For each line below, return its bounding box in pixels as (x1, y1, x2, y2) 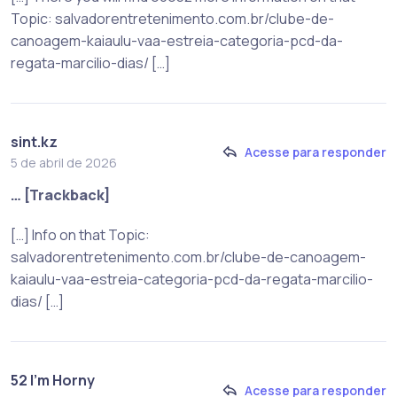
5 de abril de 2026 (11, 153, 117, 171)
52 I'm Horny (11, 370, 95, 390)
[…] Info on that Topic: (11, 224, 150, 245)
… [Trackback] (11, 184, 111, 205)
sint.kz (11, 131, 58, 152)
